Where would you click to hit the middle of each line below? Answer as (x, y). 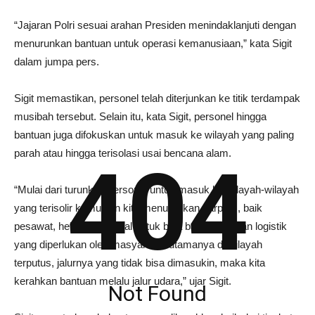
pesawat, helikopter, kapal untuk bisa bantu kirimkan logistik (150, 226)
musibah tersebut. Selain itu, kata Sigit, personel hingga (140, 116)
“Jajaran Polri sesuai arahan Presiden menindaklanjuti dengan (155, 25)
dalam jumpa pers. (57, 62)
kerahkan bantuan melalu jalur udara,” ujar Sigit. (123, 281)
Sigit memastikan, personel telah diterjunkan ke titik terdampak (157, 98)
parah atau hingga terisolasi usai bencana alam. (123, 153)
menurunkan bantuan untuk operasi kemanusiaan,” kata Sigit (153, 43)
